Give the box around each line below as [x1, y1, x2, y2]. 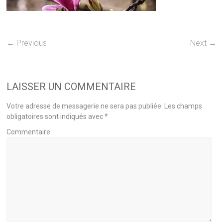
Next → [190, 38, 217, 48]
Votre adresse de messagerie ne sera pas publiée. [6, 102, 163, 110]
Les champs [163, 102, 203, 110]
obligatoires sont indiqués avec [6, 112, 105, 120]
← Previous [6, 38, 47, 48]
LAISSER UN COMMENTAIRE [6, 80, 136, 93]
